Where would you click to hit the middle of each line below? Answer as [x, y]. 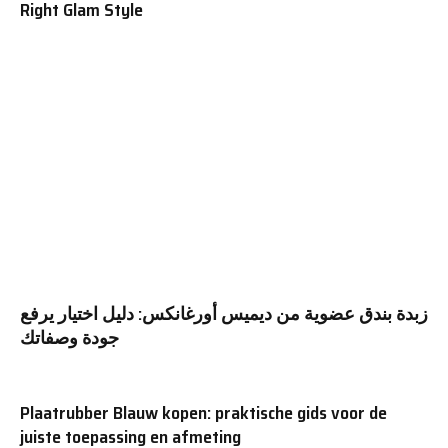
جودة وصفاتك [69, 338]
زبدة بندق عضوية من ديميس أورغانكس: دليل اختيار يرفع [224, 314]
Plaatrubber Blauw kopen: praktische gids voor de [203, 413]
